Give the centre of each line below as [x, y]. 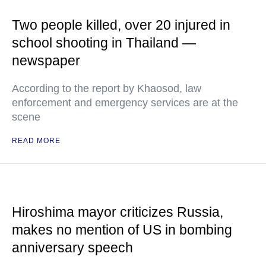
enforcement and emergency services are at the [125, 102]
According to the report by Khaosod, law [107, 88]
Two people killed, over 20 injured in [121, 25]
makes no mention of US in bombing [122, 229]
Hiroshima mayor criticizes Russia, [118, 212]
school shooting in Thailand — [104, 42]
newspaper [46, 60]
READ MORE [36, 140]
